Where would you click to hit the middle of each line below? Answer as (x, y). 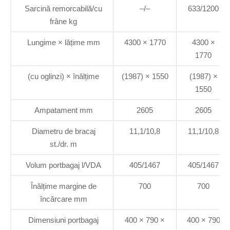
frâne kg (63, 21)
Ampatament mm (63, 110)
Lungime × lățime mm (63, 42)
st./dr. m (63, 144)
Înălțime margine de (63, 186)
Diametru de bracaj (63, 131)
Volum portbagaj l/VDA (63, 165)
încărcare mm (63, 199)
